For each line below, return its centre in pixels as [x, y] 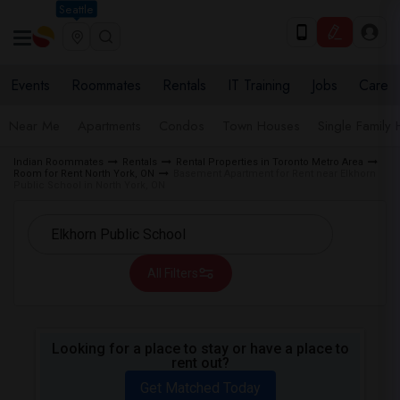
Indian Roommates [58, 162]
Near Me [34, 126]
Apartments [109, 126]
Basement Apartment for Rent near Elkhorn [275, 174]
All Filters [172, 273]
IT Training [259, 85]
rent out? [200, 363]
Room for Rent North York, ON [84, 174]
